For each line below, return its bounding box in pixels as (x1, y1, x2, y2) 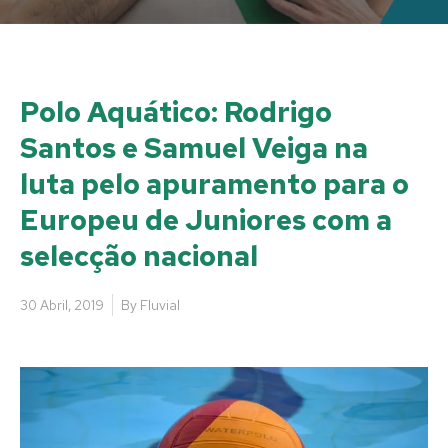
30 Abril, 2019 (20, 295, 104, 314)
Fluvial (140, 295, 180, 314)
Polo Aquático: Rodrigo (20, 92, 332, 131)
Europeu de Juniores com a (20, 200, 392, 239)
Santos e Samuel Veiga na (20, 128, 368, 167)
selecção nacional (20, 236, 258, 275)
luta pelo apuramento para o (20, 164, 409, 203)
